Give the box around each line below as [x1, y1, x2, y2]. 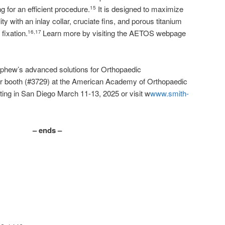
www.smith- [150, 88, 189, 99]
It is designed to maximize [96, 3, 183, 14]
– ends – [33, 124, 62, 136]
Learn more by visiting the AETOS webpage [43, 27, 186, 38]
